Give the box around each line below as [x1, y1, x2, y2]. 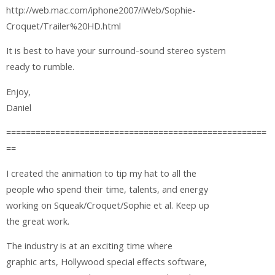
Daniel [6, 101, 31, 114]
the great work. [6, 215, 69, 227]
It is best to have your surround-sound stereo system [6, 45, 226, 57]
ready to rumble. [6, 61, 74, 73]
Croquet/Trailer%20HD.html [6, 20, 121, 33]
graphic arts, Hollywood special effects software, [6, 256, 207, 268]
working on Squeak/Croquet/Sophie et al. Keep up [6, 199, 209, 211]
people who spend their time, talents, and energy [6, 183, 208, 195]
